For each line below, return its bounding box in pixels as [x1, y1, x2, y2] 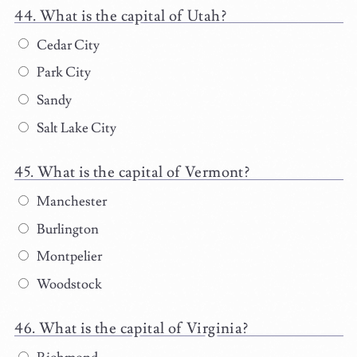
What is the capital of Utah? [39, 6, 226, 25]
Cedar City [33, 36, 100, 54]
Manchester [33, 192, 107, 210]
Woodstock [33, 276, 102, 294]
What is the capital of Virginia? [38, 319, 249, 339]
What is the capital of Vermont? [37, 162, 250, 182]
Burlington [33, 220, 99, 238]
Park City [33, 64, 91, 82]
